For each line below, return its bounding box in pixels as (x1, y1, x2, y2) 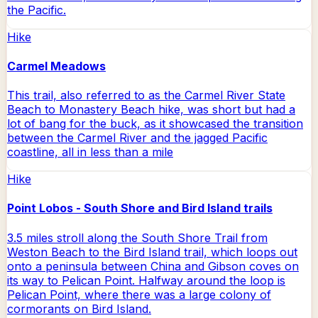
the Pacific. (7, 2, 66, 17)
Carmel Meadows (7, 58, 106, 73)
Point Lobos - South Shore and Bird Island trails (7, 201, 273, 216)
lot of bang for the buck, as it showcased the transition (7, 116, 303, 131)
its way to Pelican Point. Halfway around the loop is (7, 273, 285, 287)
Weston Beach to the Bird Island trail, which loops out (7, 244, 297, 259)
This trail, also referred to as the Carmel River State (7, 88, 285, 103)
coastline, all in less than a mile (7, 145, 173, 160)
